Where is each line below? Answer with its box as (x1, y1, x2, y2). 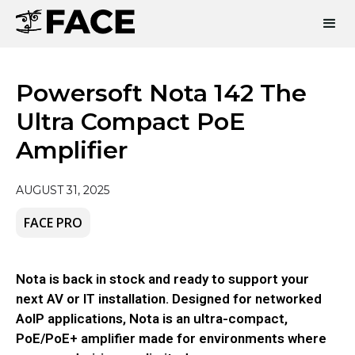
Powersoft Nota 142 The (16, 78, 307, 108)
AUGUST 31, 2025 (16, 183, 109, 197)
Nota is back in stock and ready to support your (16, 271, 309, 287)
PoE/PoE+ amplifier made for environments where (16, 330, 326, 346)
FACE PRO (24, 214, 82, 231)
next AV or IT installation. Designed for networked (16, 291, 322, 307)
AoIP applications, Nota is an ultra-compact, (16, 311, 288, 326)
